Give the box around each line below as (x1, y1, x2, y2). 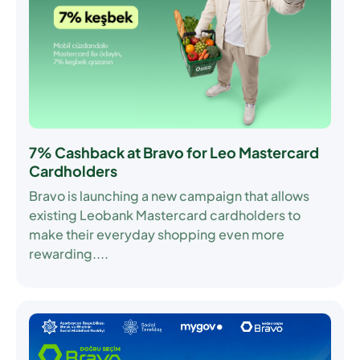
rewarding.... (29, 245, 108, 263)
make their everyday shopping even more (29, 226, 284, 243)
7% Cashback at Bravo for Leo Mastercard (29, 143, 319, 162)
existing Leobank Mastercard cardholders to (29, 207, 301, 224)
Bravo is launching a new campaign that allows (29, 187, 309, 205)
